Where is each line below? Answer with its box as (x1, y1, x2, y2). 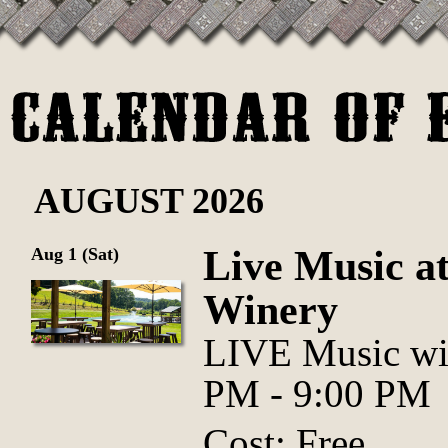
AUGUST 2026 (34, 181, 264, 221)
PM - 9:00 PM (203, 372, 431, 415)
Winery (203, 287, 338, 333)
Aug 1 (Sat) (31, 244, 119, 264)
